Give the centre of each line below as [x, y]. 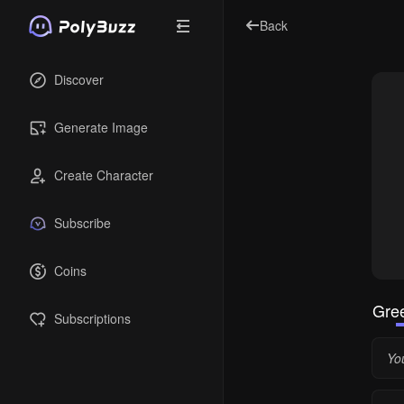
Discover [79, 79]
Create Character [104, 175]
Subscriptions [92, 318]
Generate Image [101, 127]
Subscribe [83, 223]
